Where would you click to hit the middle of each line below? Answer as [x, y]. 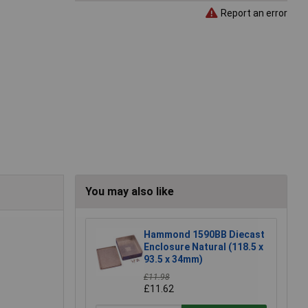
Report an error [253, 13]
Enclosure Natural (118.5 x [203, 247]
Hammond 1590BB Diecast [204, 235]
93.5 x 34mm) [173, 260]
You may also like [130, 192]
